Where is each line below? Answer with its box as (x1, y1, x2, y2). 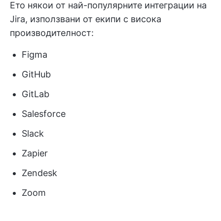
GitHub (22, 69, 51, 79)
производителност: (10, 27, 94, 38)
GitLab (22, 88, 49, 99)
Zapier (22, 147, 48, 158)
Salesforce (22, 108, 66, 119)
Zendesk (22, 167, 57, 178)
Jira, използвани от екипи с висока (10, 13, 161, 24)
